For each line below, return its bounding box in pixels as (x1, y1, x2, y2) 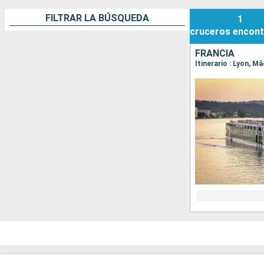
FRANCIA (195, 48, 235, 60)
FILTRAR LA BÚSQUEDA (45, 12, 149, 24)
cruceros (190, 26, 230, 38)
